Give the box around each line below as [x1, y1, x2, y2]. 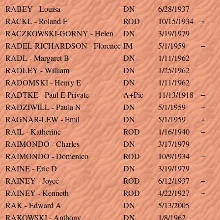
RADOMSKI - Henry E [5, 77, 81, 87]
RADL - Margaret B [5, 53, 69, 63]
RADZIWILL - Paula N [5, 102, 81, 112]
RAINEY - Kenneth [5, 188, 69, 198]
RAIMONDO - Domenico [5, 151, 88, 161]
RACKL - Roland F [5, 16, 67, 26]
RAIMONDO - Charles [5, 138, 80, 149]
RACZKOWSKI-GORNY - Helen [5, 28, 113, 38]
